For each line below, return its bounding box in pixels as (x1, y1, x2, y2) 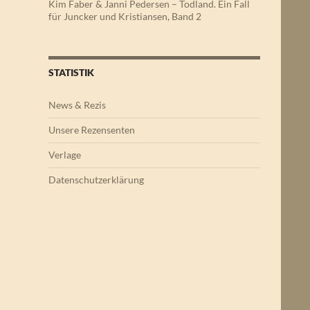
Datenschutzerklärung (48, 174, 144, 185)
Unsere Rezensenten (48, 124, 135, 136)
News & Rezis (48, 99, 106, 111)
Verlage (48, 149, 81, 161)
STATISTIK (48, 66, 94, 78)
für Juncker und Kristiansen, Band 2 (48, 10, 201, 22)
